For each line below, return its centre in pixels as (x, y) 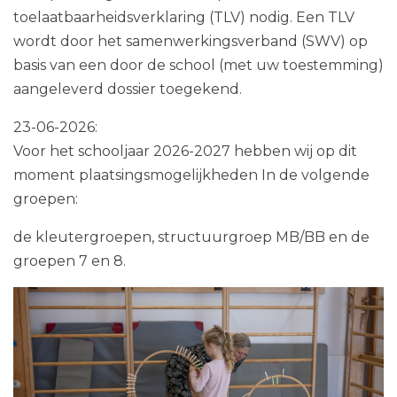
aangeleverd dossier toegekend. (131, 90)
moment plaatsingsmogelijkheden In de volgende (191, 175)
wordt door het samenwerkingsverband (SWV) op (191, 42)
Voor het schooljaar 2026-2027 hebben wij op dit (185, 152)
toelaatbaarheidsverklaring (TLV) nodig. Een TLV (184, 18)
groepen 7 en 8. (70, 261)
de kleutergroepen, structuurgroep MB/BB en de (191, 237)
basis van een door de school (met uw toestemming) (198, 66)
